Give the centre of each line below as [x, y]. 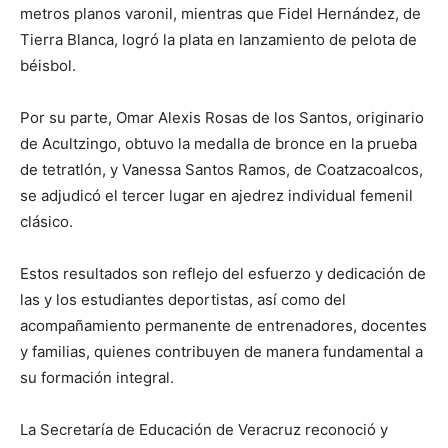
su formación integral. [97, 377]
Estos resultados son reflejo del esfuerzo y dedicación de [223, 273]
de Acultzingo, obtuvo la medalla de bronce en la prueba [218, 143]
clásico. [46, 221]
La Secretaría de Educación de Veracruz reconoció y [204, 429]
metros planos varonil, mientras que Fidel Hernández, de [220, 13]
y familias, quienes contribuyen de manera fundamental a [221, 351]
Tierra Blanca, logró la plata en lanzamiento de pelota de [218, 39]
